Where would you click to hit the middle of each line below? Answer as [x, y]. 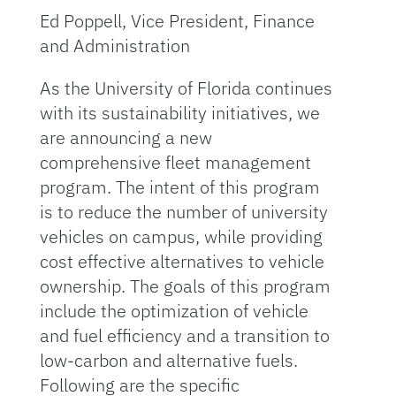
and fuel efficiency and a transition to [184, 335]
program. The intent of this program [179, 187]
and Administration [114, 46]
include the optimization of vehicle [174, 311]
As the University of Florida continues [186, 88]
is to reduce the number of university [183, 212]
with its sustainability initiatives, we [179, 113]
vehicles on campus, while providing [181, 236]
